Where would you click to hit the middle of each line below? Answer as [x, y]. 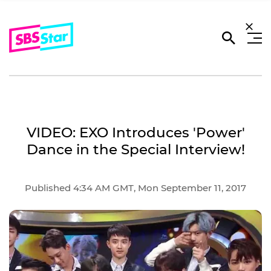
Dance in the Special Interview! [135, 149]
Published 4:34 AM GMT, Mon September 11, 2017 [135, 188]
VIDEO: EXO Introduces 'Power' [135, 132]
